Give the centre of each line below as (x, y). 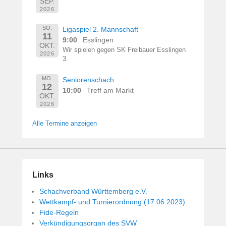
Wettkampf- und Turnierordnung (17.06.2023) (112, 202)
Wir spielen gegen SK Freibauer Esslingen (124, 50)
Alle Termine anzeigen (65, 123)
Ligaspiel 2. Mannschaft (101, 29)
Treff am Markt (110, 90)
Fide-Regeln (59, 212)
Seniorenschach (89, 79)
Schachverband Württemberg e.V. (93, 191)
